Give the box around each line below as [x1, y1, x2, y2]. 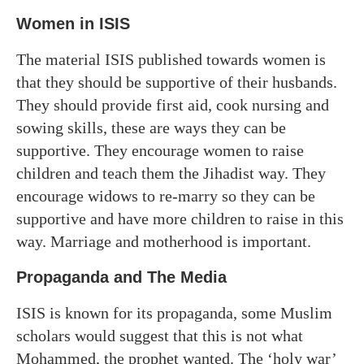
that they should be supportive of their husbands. [16, 72, 337, 91]
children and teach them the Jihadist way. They [16, 163, 326, 182]
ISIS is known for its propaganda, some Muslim [16, 303, 332, 322]
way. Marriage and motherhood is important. [16, 232, 311, 250]
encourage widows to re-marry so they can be [16, 186, 315, 205]
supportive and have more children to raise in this [16, 209, 344, 227]
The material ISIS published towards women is [16, 50, 326, 68]
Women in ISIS [16, 14, 130, 32]
